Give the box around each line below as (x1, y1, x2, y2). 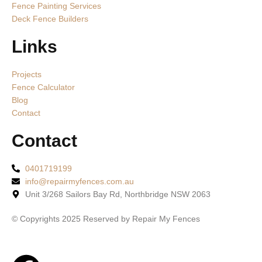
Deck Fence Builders (12, 13, 88, 23)
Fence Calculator (12, 82, 75, 92)
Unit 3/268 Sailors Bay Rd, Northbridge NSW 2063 (25, 189, 211, 199)
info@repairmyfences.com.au (25, 176, 134, 186)
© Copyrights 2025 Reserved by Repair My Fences (12, 213, 200, 223)
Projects (12, 69, 42, 79)
